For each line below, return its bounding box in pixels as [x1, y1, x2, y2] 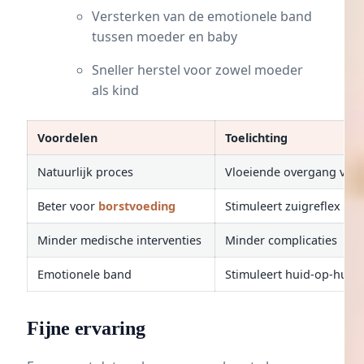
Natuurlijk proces [37, 164, 133, 180]
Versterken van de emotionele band [92, 7, 312, 26]
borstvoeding [98, 198, 175, 214]
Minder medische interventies [37, 232, 201, 249]
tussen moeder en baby [92, 28, 237, 46]
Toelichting [225, 130, 288, 146]
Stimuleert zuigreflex [225, 198, 340, 214]
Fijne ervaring [27, 317, 145, 339]
